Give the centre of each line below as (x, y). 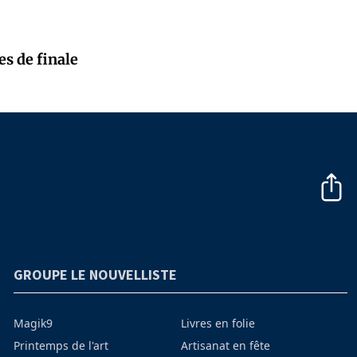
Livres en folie (218, 324)
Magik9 (33, 324)
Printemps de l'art (61, 346)
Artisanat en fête (225, 346)
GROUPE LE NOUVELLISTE (96, 275)
